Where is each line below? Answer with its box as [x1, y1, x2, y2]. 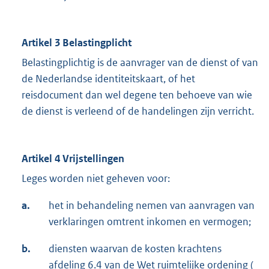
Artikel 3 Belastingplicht [22, 36, 131, 50]
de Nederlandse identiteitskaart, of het [22, 72, 195, 86]
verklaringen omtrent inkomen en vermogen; [49, 215, 251, 229]
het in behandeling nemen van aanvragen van [49, 199, 255, 213]
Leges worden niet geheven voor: [22, 172, 170, 186]
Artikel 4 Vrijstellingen [22, 152, 124, 166]
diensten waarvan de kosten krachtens [49, 242, 222, 256]
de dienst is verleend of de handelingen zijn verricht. [22, 104, 254, 118]
